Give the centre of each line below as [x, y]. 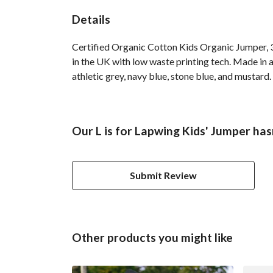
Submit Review [163, 175]
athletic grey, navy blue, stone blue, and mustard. [172, 76]
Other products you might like [152, 237]
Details [91, 19]
